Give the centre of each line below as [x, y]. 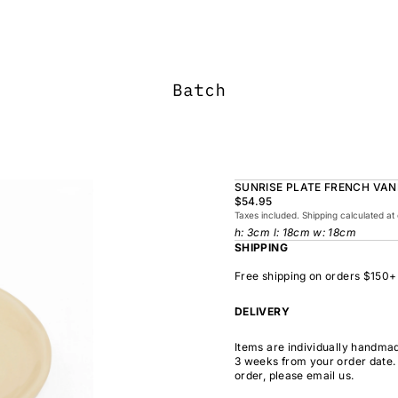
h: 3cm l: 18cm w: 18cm [295, 232]
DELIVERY [262, 311]
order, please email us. [295, 375]
